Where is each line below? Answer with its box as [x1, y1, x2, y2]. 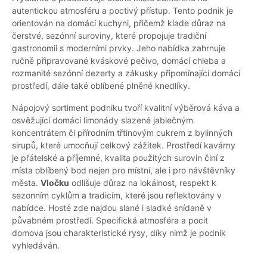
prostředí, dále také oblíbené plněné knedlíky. [12, 80, 190, 91]
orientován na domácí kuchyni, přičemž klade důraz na [12, 18, 226, 29]
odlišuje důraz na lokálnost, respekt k [69, 178, 216, 188]
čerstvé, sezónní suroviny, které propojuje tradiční [12, 30, 206, 41]
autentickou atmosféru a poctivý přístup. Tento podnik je [12, 5, 233, 16]
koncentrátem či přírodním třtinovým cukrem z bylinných [12, 128, 232, 138]
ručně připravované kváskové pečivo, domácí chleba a [12, 55, 226, 66]
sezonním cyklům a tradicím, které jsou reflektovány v [12, 190, 222, 201]
